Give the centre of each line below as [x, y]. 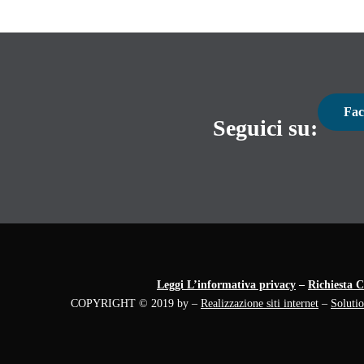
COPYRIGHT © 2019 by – [136, 303]
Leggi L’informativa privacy [226, 285]
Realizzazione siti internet [260, 303]
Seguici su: [266, 128]
